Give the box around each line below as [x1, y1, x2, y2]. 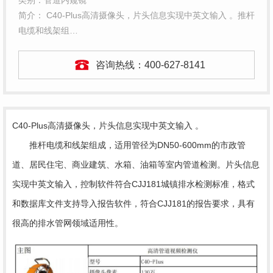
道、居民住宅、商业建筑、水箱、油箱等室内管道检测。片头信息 [12, 160, 260, 169]
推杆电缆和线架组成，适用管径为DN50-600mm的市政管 [12, 140, 246, 150]
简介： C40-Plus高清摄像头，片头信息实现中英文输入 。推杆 [18, 10, 255, 20]
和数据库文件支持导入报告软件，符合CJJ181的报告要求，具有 [12, 199, 255, 208]
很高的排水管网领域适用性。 [12, 218, 123, 228]
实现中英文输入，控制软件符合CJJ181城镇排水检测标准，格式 [12, 179, 255, 189]
